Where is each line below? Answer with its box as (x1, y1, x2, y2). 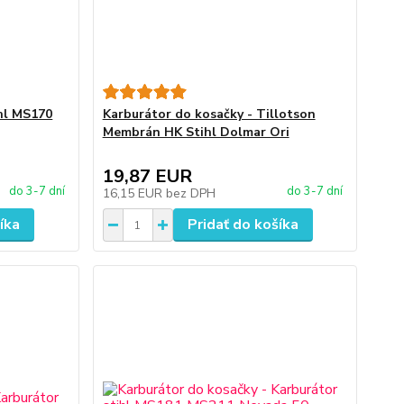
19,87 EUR (102, 164, 192, 188)
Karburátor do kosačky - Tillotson (102, 106, 316, 123)
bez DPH (165, 185, 216, 202)
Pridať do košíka (187, 215, 298, 234)
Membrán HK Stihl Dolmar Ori (102, 124, 289, 141)
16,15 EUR (102, 185, 166, 202)
